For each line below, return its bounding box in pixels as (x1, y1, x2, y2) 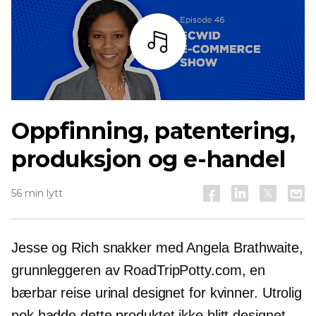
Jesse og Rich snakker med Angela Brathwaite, (11, 240, 303, 256)
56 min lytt (11, 187, 63, 200)
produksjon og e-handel (11, 145, 286, 174)
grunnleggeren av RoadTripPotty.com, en (11, 262, 266, 279)
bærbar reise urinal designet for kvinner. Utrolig (11, 285, 303, 301)
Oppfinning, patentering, (11, 117, 296, 145)
